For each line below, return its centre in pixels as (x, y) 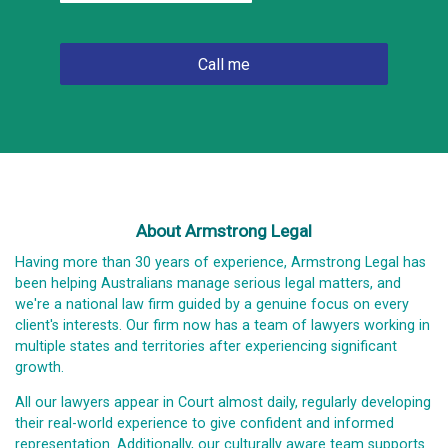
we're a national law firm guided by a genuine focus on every (212, 304)
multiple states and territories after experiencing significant (206, 346)
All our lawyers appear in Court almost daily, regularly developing (223, 403)
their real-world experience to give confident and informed (204, 424)
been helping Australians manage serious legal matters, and (208, 283)
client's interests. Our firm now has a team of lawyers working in (222, 325)
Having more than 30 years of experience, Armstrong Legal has (220, 262)
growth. (39, 367)
